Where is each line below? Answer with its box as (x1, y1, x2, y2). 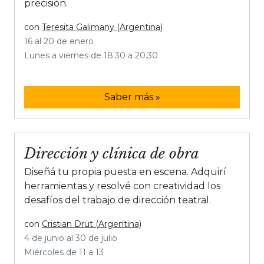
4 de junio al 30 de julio (24, 233, 117, 243)
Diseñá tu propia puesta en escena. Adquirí (24, 166, 226, 177)
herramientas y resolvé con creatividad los (24, 180, 220, 192)
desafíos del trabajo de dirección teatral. (24, 194, 211, 206)
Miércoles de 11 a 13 (24, 247, 104, 258)
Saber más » (104, 91, 160, 103)
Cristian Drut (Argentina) (42, 219, 141, 229)
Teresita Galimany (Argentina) (42, 22, 163, 32)
